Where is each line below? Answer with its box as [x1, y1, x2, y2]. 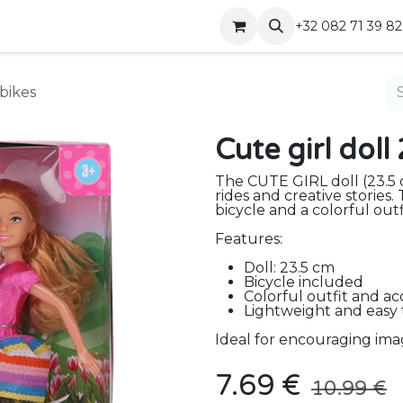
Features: [215, 230, 282, 247]
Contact [144, 17, 199, 35]
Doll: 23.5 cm [244, 259, 335, 276]
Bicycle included [244, 273, 363, 291]
